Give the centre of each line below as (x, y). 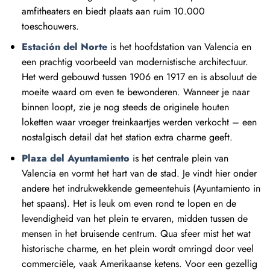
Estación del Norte (64, 47)
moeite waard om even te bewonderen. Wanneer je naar (135, 92)
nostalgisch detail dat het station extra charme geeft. (127, 137)
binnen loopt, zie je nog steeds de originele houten (125, 107)
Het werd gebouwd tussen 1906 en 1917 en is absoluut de (139, 77)
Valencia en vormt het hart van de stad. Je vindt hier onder (139, 173)
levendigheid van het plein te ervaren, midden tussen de (134, 218)
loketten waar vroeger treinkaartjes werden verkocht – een (139, 122)
